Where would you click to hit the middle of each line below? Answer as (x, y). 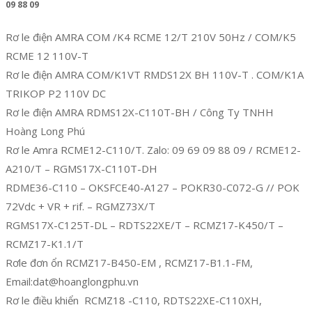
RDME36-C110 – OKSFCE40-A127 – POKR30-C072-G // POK (153, 188)
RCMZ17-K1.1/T (45, 244)
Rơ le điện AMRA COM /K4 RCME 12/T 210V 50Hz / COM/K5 (151, 37)
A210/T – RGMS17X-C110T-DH (81, 169)
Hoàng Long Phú (45, 131)
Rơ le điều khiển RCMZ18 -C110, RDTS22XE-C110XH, (134, 301)
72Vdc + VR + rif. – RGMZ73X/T (80, 206)
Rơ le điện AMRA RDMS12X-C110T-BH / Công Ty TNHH (140, 112)
